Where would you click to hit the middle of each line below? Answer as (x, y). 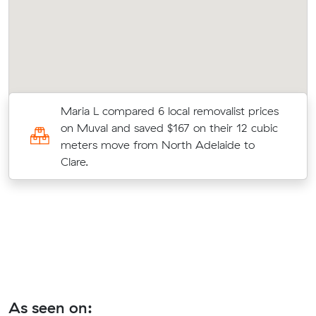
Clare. (74, 161)
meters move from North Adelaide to (157, 144)
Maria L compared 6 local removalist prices (169, 110)
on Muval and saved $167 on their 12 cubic (169, 127)
